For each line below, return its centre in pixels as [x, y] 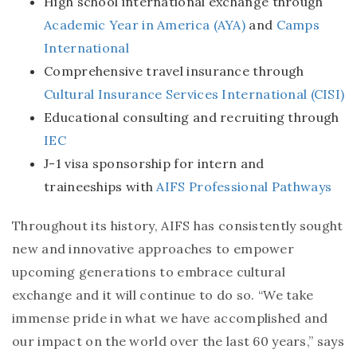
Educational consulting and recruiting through [192, 117]
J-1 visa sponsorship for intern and [154, 163]
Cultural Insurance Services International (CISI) [194, 94]
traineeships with [100, 186]
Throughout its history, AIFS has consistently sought [178, 225]
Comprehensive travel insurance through [174, 71]
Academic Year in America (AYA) [145, 24]
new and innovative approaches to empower [153, 248]
